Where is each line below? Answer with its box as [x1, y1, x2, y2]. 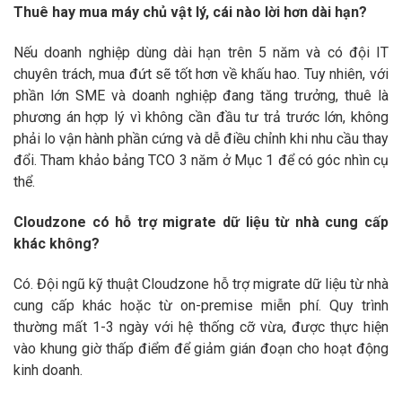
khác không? [13, 234, 100, 252]
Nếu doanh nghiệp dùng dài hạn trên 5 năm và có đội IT [13, 43, 389, 61]
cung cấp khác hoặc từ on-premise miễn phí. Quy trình [13, 296, 389, 314]
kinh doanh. [13, 361, 83, 379]
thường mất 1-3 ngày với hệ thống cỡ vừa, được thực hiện [13, 318, 389, 336]
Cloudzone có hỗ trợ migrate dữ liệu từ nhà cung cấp [13, 213, 389, 231]
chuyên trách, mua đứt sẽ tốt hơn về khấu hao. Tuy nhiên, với [13, 65, 389, 83]
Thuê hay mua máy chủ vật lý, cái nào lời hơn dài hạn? [13, 4, 367, 22]
